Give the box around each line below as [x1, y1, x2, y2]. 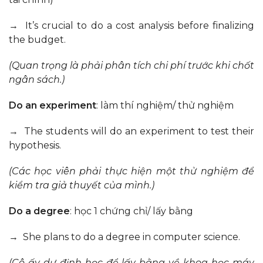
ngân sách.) [9, 74, 65, 86]
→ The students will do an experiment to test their [9, 126, 254, 137]
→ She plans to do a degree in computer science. [9, 231, 240, 243]
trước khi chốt [186, 60, 254, 72]
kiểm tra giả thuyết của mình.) [9, 180, 154, 191]
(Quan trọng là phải [9, 60, 105, 72]
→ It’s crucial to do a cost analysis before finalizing [9, 20, 254, 32]
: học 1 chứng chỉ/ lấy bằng [70, 205, 193, 217]
